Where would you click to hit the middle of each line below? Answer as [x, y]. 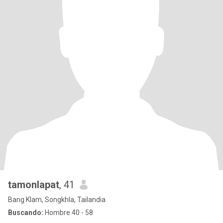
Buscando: [26, 213]
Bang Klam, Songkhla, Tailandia [57, 200]
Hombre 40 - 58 [68, 213]
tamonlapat [34, 185]
